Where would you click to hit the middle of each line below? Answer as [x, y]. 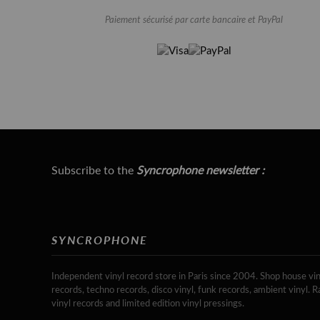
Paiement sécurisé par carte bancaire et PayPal [194, 20]
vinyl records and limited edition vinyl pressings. [148, 304]
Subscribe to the [94, 170]
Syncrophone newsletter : [200, 170]
